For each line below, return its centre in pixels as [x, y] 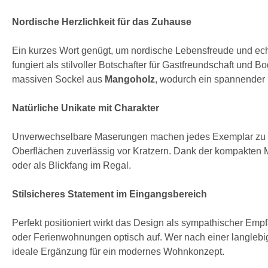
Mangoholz [130, 79]
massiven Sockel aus [58, 79]
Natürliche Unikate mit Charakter [86, 108]
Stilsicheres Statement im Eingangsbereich [109, 194]
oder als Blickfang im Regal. [71, 165]
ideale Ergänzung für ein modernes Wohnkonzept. [118, 251]
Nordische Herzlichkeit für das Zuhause [102, 22]
